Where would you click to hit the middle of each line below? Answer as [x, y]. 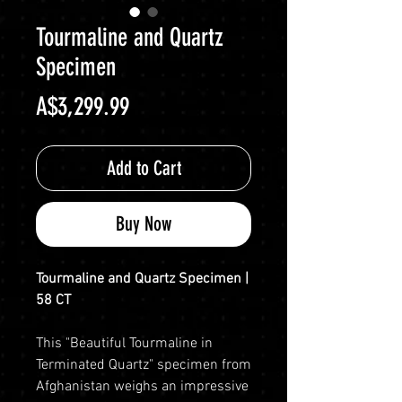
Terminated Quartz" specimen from [144, 365]
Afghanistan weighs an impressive [142, 386]
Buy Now [144, 223]
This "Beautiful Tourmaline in [124, 343]
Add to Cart [144, 168]
